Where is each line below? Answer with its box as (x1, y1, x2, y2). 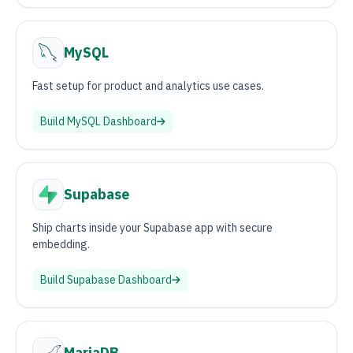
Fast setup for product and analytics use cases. (32, 79, 264, 93)
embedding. (32, 237, 90, 251)
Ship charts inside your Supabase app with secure (32, 221, 273, 235)
